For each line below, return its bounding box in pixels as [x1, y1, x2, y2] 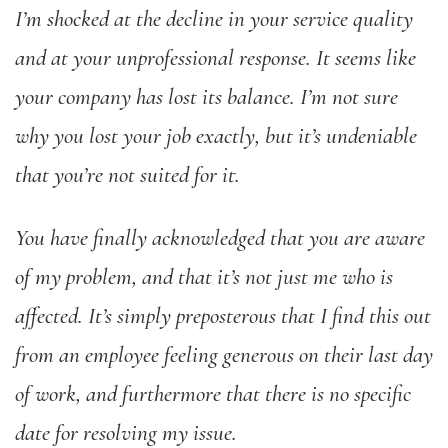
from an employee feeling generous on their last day [15, 341, 433, 369]
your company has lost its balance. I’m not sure [15, 83, 398, 111]
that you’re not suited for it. [15, 161, 245, 189]
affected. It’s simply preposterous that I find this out [15, 302, 431, 330]
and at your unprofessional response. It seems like [15, 44, 416, 72]
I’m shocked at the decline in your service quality [15, 5, 413, 33]
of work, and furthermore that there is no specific [15, 380, 411, 408]
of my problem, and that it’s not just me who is [15, 263, 393, 291]
